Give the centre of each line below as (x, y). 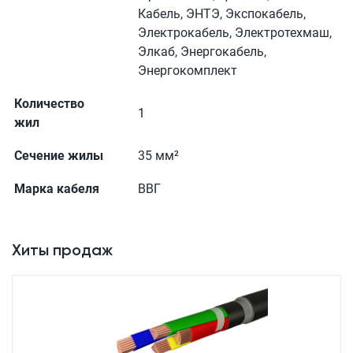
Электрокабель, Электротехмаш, (235, 33)
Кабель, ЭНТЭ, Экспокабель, (222, 14)
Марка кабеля (57, 189)
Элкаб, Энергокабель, (202, 52)
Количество (49, 104)
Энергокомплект (188, 71)
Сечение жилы (59, 156)
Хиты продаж (62, 250)
